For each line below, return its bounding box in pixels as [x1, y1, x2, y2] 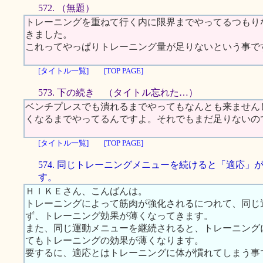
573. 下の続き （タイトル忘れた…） [38, 87, 198, 97]
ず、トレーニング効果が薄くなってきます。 [25, 211, 213, 221]
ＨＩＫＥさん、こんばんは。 [25, 186, 147, 196]
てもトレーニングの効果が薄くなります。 [25, 235, 204, 245]
